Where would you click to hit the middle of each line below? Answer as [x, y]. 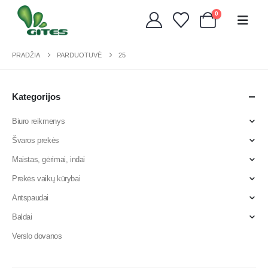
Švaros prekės [36, 140]
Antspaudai [31, 197]
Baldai [22, 217]
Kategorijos [36, 96]
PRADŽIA [26, 55]
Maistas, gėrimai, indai [49, 159]
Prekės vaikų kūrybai [46, 178]
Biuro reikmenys [39, 121]
